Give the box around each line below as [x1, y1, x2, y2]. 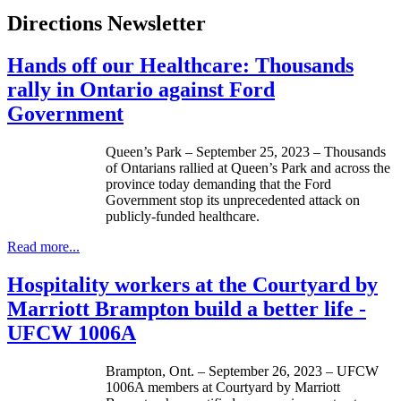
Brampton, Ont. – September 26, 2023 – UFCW [106, 363, 379, 379]
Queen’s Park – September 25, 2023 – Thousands [106, 144, 386, 160]
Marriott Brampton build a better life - [7, 296, 366, 320]
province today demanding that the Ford [106, 176, 331, 192]
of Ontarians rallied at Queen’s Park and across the [106, 160, 390, 176]
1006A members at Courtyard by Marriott [106, 379, 340, 395]
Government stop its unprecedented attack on [106, 192, 360, 209]
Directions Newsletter [7, 12, 206, 36]
